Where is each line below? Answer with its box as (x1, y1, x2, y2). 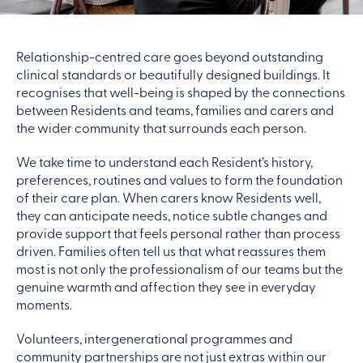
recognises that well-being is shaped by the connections (16, 82, 345, 100)
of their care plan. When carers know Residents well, (16, 187, 321, 206)
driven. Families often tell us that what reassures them (16, 241, 326, 259)
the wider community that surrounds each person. (16, 117, 306, 136)
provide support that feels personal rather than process (16, 223, 340, 241)
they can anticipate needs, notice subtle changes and (16, 205, 327, 224)
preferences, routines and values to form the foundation (16, 169, 343, 188)
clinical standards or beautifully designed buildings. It (16, 64, 330, 83)
